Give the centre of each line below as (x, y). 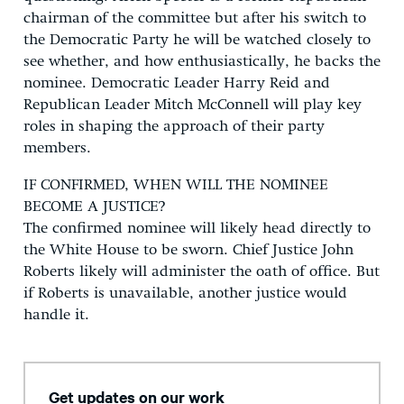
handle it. (59, 315)
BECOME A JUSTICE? (94, 207)
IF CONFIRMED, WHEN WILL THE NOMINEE (176, 185)
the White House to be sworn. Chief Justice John (188, 250)
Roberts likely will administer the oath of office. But (202, 271)
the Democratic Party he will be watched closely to (197, 40)
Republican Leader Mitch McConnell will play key (193, 105)
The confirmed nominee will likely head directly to (197, 228)
